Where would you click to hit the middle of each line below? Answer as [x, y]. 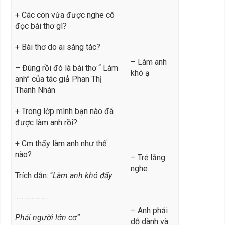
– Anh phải [149, 210]
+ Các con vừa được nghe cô [65, 15]
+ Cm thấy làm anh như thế [61, 143]
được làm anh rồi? [46, 122]
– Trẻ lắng [148, 157]
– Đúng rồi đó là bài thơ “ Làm [66, 68]
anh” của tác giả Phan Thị [58, 79]
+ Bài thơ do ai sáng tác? [58, 47]
